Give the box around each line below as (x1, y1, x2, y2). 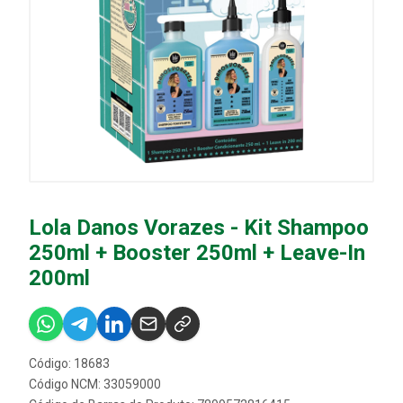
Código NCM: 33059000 (29, 377, 161, 391)
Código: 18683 (29, 356, 110, 371)
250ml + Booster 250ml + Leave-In (29, 240, 365, 265)
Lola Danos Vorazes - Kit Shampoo (29, 215, 369, 240)
